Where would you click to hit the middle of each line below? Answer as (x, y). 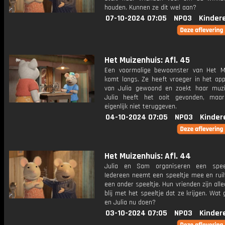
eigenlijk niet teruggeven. (141, 106)
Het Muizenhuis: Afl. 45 (147, 60)
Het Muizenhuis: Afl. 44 (148, 156)
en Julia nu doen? (130, 202)
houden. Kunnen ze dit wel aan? (150, 8)
